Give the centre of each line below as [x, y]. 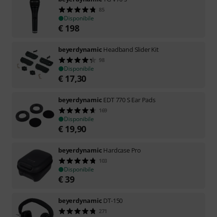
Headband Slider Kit [131, 49]
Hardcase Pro [122, 150]
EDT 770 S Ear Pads [129, 100]
